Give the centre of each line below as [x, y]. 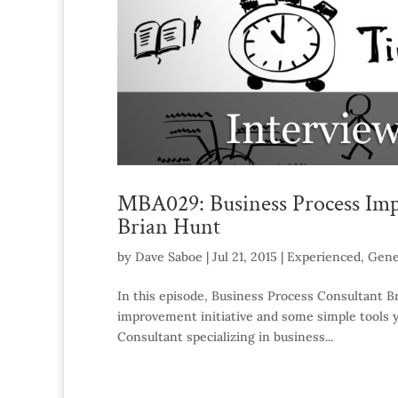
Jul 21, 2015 [245, 256]
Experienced [324, 256]
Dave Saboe [169, 256]
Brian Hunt [169, 226]
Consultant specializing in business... [225, 336]
